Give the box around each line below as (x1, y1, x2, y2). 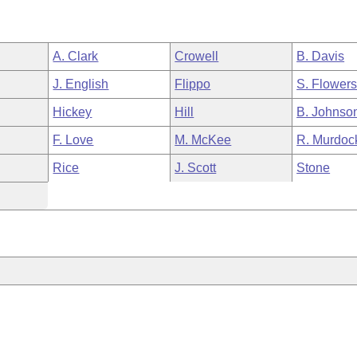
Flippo (175, 77, 211, 91)
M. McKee (175, 133, 232, 147)
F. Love (53, 133, 94, 147)
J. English (53, 77, 109, 91)
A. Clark (53, 49, 99, 63)
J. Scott (175, 161, 217, 175)
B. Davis (296, 49, 345, 63)
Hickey (53, 105, 92, 119)
